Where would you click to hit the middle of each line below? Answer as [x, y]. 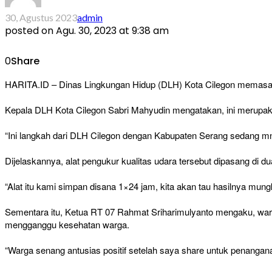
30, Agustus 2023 [41, 18]
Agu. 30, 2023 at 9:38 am [112, 31]
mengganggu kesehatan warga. [67, 225]
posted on [29, 31]
